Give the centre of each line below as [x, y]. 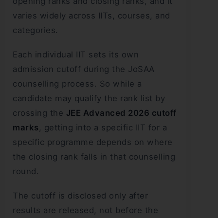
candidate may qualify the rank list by [89, 99]
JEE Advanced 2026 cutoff [121, 113]
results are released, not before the [85, 210]
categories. [36, 30]
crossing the [39, 113]
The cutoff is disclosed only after [80, 196]
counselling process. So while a [77, 84]
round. [26, 172]
